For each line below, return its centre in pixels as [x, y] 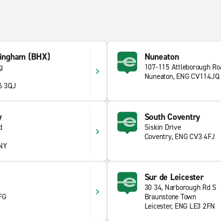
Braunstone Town [170, 197]
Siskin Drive [163, 127]
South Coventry [172, 117]
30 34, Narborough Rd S [180, 187]
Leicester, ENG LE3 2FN [180, 206]
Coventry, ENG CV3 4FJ [180, 137]
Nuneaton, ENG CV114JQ [182, 76]
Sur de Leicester [174, 177]
